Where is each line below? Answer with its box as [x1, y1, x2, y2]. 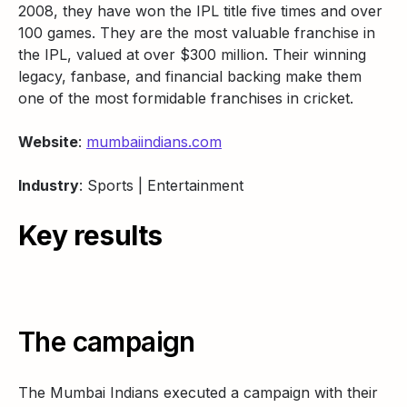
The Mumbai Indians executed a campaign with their [18, 383, 378, 402]
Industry [18, 176, 79, 194]
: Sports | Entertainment [79, 176, 243, 194]
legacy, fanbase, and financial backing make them [18, 67, 362, 85]
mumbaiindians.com [86, 133, 222, 151]
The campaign [18, 325, 195, 358]
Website [18, 133, 78, 151]
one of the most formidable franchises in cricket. [18, 89, 353, 107]
